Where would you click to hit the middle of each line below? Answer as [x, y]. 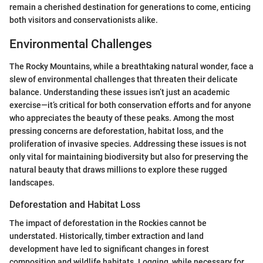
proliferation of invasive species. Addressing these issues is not [128, 144]
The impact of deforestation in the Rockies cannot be [108, 223]
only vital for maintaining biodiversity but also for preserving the [129, 157]
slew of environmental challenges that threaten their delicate [124, 80]
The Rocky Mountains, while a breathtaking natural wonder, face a [131, 67]
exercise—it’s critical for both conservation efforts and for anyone [130, 105]
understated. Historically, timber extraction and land [107, 236]
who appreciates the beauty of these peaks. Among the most [122, 118]
